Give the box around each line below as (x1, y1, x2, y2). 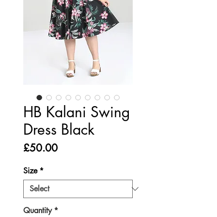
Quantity (23, 205, 52, 216)
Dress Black (23, 120, 94, 139)
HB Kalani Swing (23, 102, 130, 122)
